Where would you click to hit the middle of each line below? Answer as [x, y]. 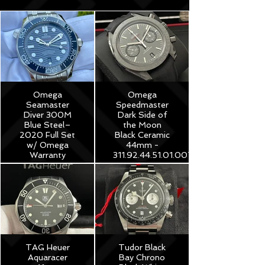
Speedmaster [142, 105]
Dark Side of [142, 115]
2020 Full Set [47, 135]
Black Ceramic [142, 135]
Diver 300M [47, 115]
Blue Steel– [47, 125]
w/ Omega [47, 145]
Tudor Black [142, 247]
